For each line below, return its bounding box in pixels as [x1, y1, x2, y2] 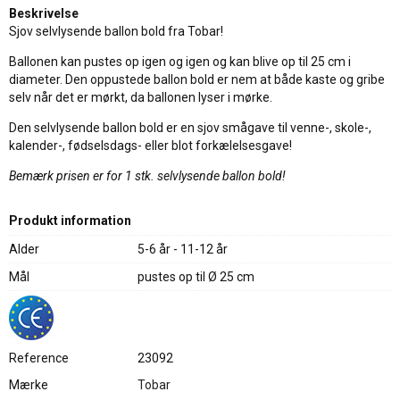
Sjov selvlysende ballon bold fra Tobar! [9, 24, 223, 38]
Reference [9, 351, 69, 365]
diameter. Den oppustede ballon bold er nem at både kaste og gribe [9, 72, 385, 87]
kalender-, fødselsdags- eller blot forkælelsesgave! [9, 138, 292, 153]
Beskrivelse [9, 6, 79, 21]
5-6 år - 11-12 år [137, 242, 228, 256]
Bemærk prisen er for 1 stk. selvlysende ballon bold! [9, 169, 286, 183]
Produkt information [9, 213, 131, 228]
